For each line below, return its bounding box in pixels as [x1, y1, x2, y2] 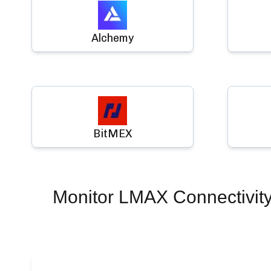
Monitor [52, 187, 119, 207]
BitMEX [93, 127, 132, 140]
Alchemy [91, 31, 134, 45]
